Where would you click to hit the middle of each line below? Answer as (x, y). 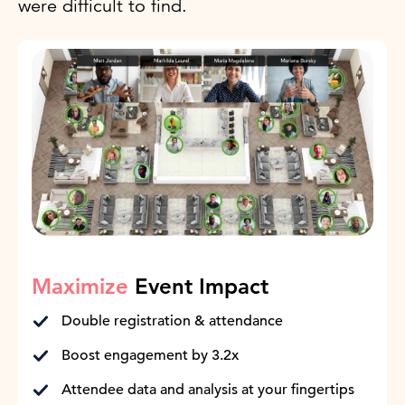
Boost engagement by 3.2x (150, 356)
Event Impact (198, 287)
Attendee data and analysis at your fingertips (208, 390)
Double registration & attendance (172, 321)
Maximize (80, 287)
